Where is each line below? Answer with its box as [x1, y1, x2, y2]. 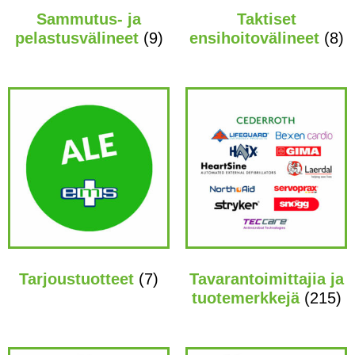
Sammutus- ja [36, 10, 141, 28]
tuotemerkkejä [191, 288, 304, 307]
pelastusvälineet [14, 29, 143, 47]
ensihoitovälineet [189, 29, 324, 47]
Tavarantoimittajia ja [189, 269, 344, 288]
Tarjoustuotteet [19, 269, 139, 288]
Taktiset [236, 10, 296, 28]
